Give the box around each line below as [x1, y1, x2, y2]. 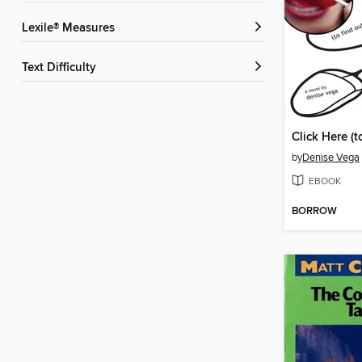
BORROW [292, 204, 337, 218]
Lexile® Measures [28, 21, 115, 36]
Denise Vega [302, 151, 360, 165]
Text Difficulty [27, 61, 96, 76]
